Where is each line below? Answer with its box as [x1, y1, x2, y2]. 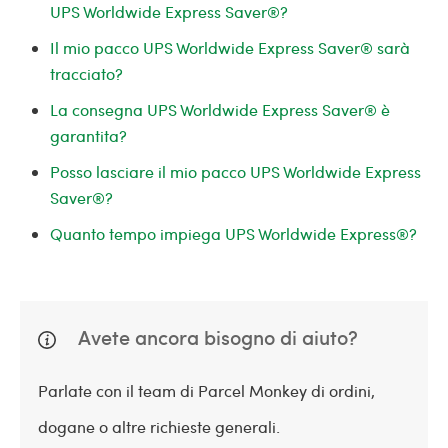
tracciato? [50, 63, 123, 84]
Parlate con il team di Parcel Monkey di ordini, [38, 380, 375, 401]
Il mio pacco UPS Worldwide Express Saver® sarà [50, 37, 410, 58]
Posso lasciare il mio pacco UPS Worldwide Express [50, 161, 421, 182]
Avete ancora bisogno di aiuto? [74, 323, 358, 351]
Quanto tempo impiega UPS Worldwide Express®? [50, 223, 417, 244]
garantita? [50, 125, 127, 146]
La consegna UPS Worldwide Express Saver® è [50, 99, 390, 120]
